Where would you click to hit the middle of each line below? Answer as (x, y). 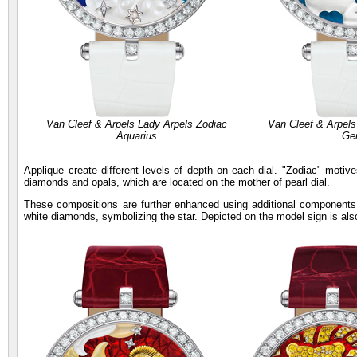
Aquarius (137, 136)
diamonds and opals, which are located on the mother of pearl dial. (177, 182)
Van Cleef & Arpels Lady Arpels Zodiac (137, 124)
